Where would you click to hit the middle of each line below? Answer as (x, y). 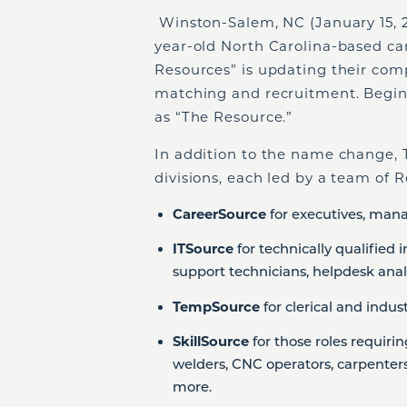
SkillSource (213, 342)
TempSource (218, 307)
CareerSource (219, 214)
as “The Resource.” (224, 117)
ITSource (203, 249)
